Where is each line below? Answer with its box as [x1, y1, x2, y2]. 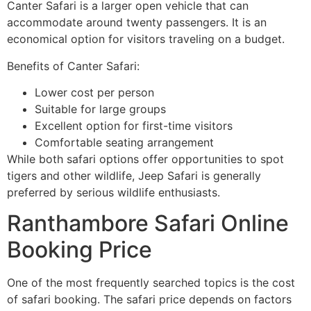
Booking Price [7, 236, 152, 264]
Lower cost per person [35, 85, 154, 99]
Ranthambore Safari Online [7, 210, 289, 237]
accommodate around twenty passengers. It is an [7, 15, 267, 30]
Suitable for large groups [35, 101, 166, 116]
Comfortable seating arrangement [35, 135, 214, 149]
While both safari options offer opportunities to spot [7, 151, 284, 166]
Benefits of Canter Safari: [7, 58, 140, 73]
